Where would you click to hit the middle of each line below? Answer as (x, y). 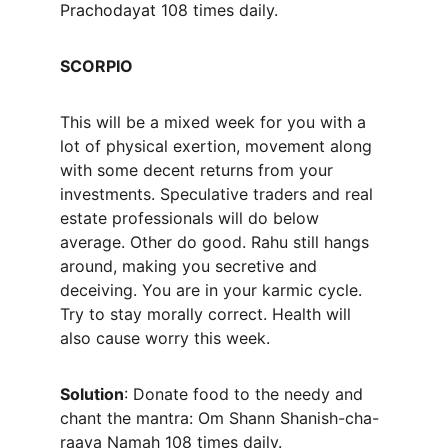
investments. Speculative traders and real (219, 194)
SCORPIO (96, 66)
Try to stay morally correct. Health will (208, 314)
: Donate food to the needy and (246, 394)
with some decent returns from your (199, 170)
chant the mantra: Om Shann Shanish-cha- (219, 418)
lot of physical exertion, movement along (218, 146)
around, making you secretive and (191, 266)
